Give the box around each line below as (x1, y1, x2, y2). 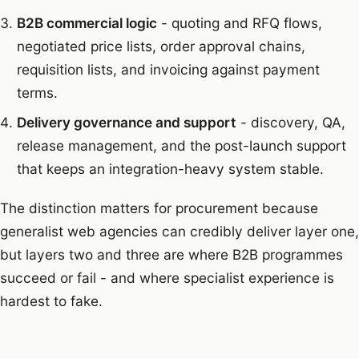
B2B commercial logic (16, 14, 157, 31)
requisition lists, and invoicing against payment (16, 60, 320, 78)
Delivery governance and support (16, 113, 236, 131)
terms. (16, 83, 58, 101)
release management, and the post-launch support (16, 136, 346, 154)
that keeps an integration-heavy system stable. (16, 159, 324, 177)
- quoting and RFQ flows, (156, 14, 322, 31)
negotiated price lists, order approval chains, (16, 37, 305, 54)
